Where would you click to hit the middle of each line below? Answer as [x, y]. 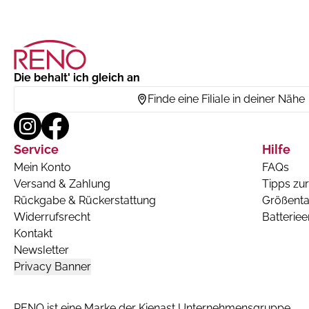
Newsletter [41, 250]
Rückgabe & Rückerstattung [85, 201]
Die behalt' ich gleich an [77, 78]
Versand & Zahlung [62, 184]
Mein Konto [42, 168]
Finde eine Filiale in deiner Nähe [226, 99]
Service [36, 150]
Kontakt [33, 234]
